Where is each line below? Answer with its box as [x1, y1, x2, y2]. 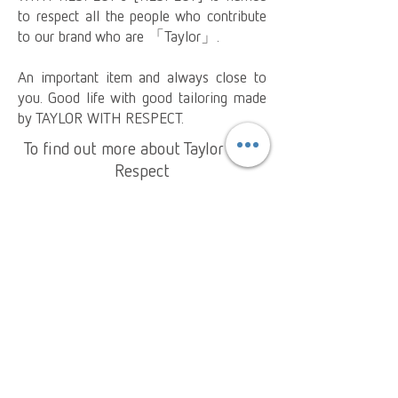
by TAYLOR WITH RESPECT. [18, 107, 184, 127]
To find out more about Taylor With [23, 137, 261, 158]
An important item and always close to [18, 67, 267, 86]
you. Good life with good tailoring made [18, 87, 267, 107]
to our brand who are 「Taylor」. [18, 26, 219, 45]
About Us [109, 341, 173, 362]
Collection [108, 292, 174, 313]
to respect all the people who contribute [18, 5, 267, 25]
